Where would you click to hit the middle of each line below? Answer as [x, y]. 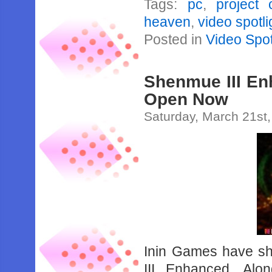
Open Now [186, 99]
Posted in [175, 39]
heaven [168, 22]
